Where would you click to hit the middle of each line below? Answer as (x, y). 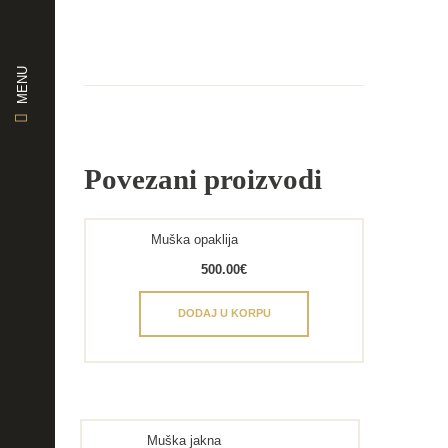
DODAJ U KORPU (224, 313)
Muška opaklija (195, 240)
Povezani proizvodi (203, 178)
